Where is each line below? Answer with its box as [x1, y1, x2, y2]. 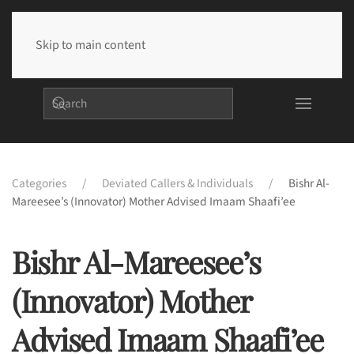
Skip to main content [36, 36, 145, 54]
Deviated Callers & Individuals [102, 175, 253, 193]
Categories [12, 175, 66, 193]
